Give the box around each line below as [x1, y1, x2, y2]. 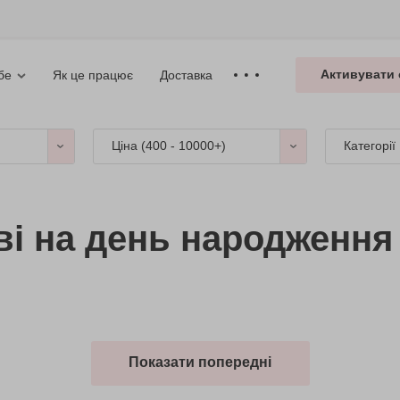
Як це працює [53, 67, 133, 82]
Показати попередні [129, 354, 271, 370]
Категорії [344, 138, 396, 153]
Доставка [160, 67, 212, 82]
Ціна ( [111, 138, 146, 153]
